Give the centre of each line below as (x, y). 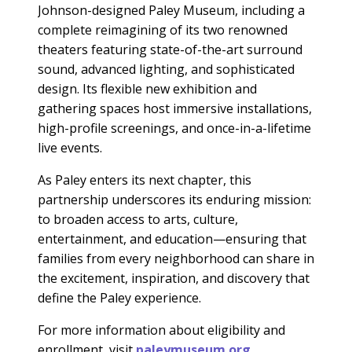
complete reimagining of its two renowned (163, 29)
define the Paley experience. (119, 297)
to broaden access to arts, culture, (138, 219)
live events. (70, 147)
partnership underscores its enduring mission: (174, 199)
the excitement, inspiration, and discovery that (174, 278)
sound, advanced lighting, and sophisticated (166, 69)
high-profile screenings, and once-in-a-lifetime (174, 128)
